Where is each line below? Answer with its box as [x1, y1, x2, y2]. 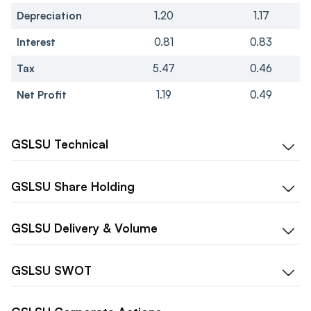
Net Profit [17, 88, 67, 102]
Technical [54, 137, 108, 152]
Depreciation [17, 9, 82, 23]
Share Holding [54, 178, 135, 194]
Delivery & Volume [54, 221, 158, 236]
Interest [17, 35, 56, 49]
